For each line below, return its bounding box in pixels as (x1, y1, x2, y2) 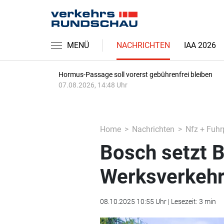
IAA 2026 (184, 40, 216, 50)
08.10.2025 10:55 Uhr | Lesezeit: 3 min (99, 197, 216, 205)
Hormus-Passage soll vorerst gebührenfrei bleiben (58, 70, 212, 78)
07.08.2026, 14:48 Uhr (58, 81, 127, 89)
